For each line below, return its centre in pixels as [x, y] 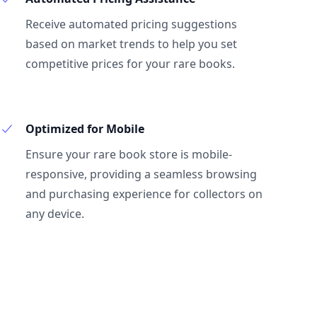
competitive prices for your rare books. [130, 64]
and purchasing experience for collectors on [144, 194]
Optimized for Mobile [85, 129]
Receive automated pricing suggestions [131, 24]
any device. [55, 214]
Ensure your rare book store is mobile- [129, 154]
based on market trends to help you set [131, 44]
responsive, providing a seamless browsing [141, 174]
